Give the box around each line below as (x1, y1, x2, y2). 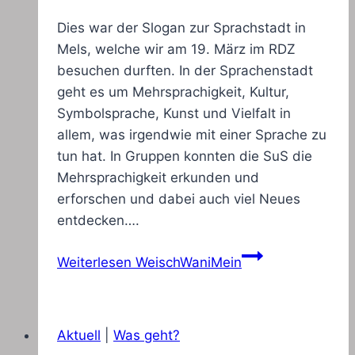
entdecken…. (57, 212, 139, 229)
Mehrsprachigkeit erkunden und (57, 170, 259, 186)
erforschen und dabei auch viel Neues (57, 191, 300, 208)
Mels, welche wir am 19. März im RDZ (57, 41, 296, 58)
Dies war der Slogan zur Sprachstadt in (57, 20, 306, 36)
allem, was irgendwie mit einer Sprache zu (57, 127, 326, 143)
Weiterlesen (57, 254, 132, 271)
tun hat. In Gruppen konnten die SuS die (57, 148, 312, 165)
